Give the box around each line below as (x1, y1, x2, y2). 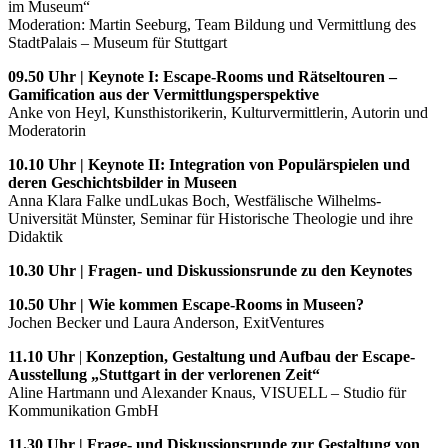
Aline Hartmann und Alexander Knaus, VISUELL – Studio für (8, 384, 406, 402)
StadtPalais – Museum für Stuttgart (8, 34, 227, 52)
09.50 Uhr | (8, 68, 88, 86)
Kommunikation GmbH (8, 402, 159, 420)
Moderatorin (8, 122, 86, 140)
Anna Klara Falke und (8, 192, 149, 210)
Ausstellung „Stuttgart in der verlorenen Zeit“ (8, 366, 320, 384)
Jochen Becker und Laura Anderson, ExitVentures (8, 314, 324, 332)
